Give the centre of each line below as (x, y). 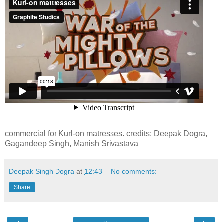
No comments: (134, 172)
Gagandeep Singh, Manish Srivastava (72, 144)
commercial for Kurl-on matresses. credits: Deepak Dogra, (106, 134)
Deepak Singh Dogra (42, 172)
